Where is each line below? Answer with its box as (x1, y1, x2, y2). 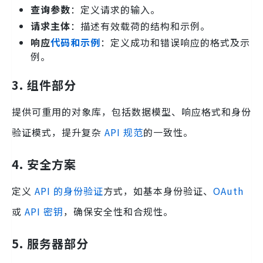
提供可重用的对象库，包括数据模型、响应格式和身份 (12, 104, 251, 119)
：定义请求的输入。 (70, 2, 160, 16)
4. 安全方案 (12, 155, 76, 173)
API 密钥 (25, 204, 63, 218)
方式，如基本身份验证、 (103, 183, 213, 198)
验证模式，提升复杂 (12, 124, 104, 139)
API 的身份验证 (35, 183, 103, 198)
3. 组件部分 (12, 76, 76, 93)
